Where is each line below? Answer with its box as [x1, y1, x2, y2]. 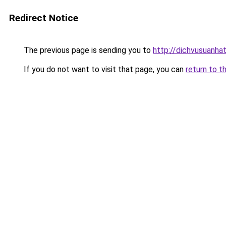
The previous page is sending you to [22, 45, 153, 55]
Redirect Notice [9, 12, 78, 24]
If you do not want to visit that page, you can [22, 65, 186, 74]
